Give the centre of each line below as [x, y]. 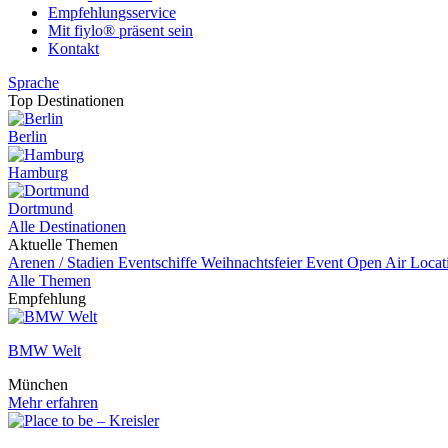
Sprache [33, 82]
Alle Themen [49, 280]
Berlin [27, 136]
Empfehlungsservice [112, 12]
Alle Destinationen [67, 226]
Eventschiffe [159, 262]
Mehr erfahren [53, 402]
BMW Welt [44, 350]
